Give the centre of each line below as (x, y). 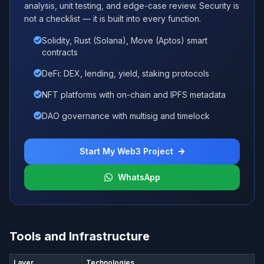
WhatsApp (139, 177)
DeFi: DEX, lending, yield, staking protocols (126, 74)
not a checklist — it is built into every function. (113, 19)
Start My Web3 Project (126, 151)
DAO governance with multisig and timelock (126, 116)
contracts (60, 52)
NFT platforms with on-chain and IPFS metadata (134, 95)
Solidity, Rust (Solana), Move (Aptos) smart (125, 41)
